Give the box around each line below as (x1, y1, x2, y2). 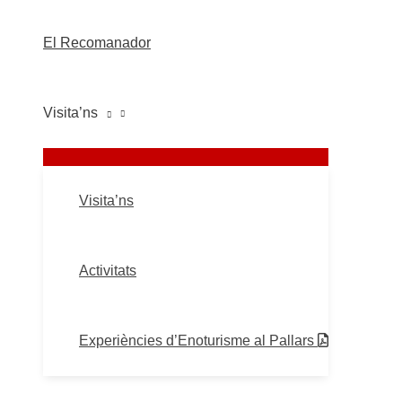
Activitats (79, 263, 136, 278)
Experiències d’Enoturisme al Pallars (79, 333, 318, 348)
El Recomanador (43, 35, 151, 50)
